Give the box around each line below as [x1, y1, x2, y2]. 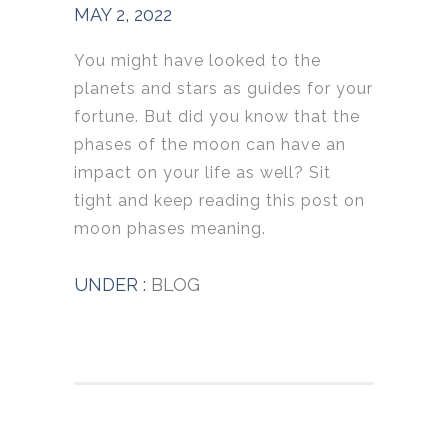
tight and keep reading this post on [74, 191, 365, 211]
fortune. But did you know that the [74, 107, 360, 127]
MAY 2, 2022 [74, 4, 172, 26]
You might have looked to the [74, 51, 321, 71]
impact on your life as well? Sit [74, 163, 331, 183]
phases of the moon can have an [74, 135, 346, 155]
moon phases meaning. [74, 219, 271, 239]
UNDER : [74, 274, 146, 296]
